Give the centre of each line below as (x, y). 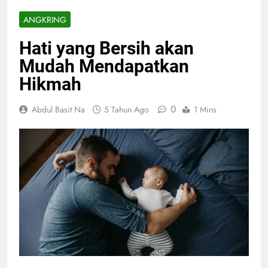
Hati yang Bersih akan (106, 48)
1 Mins (205, 110)
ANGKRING (45, 20)
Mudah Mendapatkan (104, 66)
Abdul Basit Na (58, 110)
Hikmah (50, 84)
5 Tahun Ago (127, 110)
